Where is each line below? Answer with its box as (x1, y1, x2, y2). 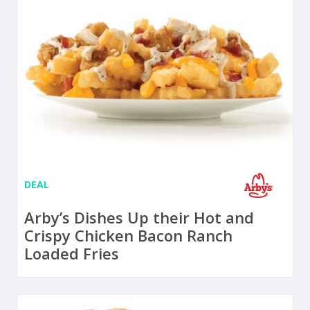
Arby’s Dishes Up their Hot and (24, 207, 254, 228)
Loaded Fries (24, 243, 119, 264)
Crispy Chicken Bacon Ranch (24, 225, 232, 246)
